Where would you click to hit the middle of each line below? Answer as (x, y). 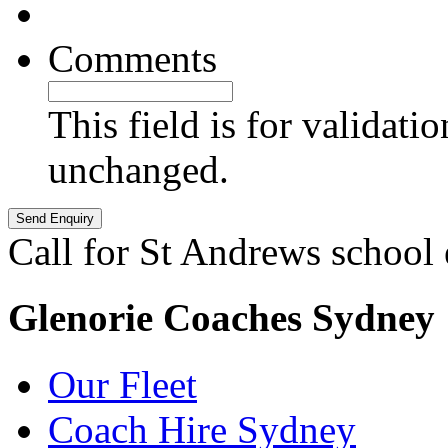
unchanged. (138, 170)
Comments (132, 59)
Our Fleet (122, 384)
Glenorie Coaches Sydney (221, 318)
